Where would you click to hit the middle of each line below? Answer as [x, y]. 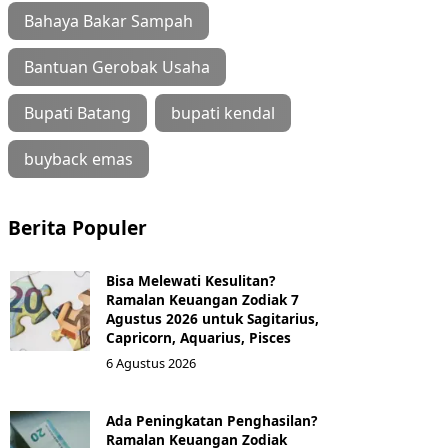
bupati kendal [223, 112]
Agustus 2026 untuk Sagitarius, [212, 318]
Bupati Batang [77, 112]
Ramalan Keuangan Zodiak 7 [202, 299]
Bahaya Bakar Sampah [108, 20]
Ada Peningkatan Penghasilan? [211, 420]
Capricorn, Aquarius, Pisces [198, 337]
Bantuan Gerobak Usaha [117, 66]
